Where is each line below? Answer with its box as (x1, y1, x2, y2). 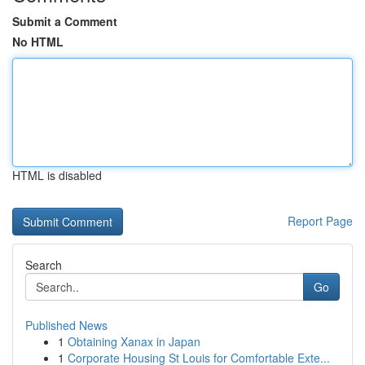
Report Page (288, 213, 353, 229)
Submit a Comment (12, 13, 117, 29)
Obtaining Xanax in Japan (68, 333, 200, 350)
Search (25, 257, 62, 273)
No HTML (12, 33, 64, 50)
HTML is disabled (12, 167, 102, 183)
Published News (25, 317, 108, 333)
